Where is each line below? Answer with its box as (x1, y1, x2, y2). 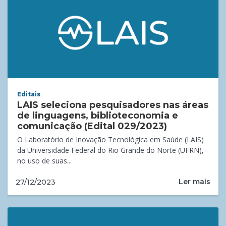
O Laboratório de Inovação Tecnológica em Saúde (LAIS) (17, 134, 204, 144)
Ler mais (179, 177, 210, 187)
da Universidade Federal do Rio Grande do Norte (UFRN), (17, 145, 204, 155)
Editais (17, 90, 41, 98)
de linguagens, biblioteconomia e (17, 109, 179, 121)
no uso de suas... (17, 155, 72, 165)
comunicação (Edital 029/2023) (17, 120, 167, 132)
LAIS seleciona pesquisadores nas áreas (17, 99, 209, 110)
